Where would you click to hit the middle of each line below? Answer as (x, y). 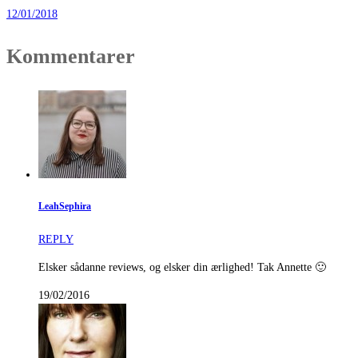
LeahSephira (65, 207)
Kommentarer (71, 56)
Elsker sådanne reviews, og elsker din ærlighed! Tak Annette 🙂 (182, 267)
